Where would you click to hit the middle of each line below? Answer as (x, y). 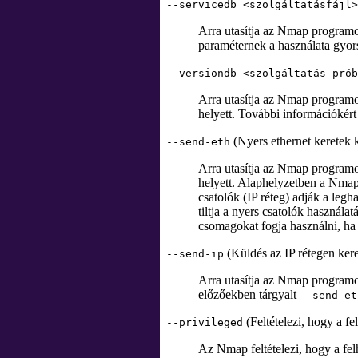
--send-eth (198, 142)
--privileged (205, 322)
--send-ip (195, 254)
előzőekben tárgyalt (249, 294)
